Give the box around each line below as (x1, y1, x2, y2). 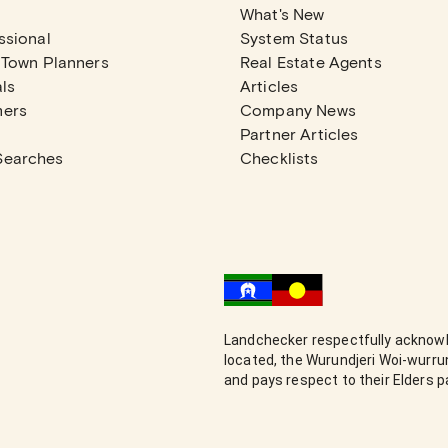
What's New (240, 4, 325, 23)
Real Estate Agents (240, 52, 382, 71)
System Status (240, 28, 348, 47)
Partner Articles (240, 124, 359, 143)
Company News (240, 100, 356, 119)
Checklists (240, 148, 319, 167)
